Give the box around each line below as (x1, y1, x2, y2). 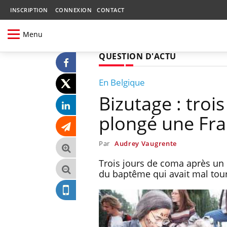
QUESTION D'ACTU (99, 50, 176, 62)
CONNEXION (55, 6, 92, 14)
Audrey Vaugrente (114, 138, 177, 148)
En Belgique (99, 76, 145, 88)
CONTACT (97, 6, 125, 14)
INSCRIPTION (10, 6, 48, 14)
